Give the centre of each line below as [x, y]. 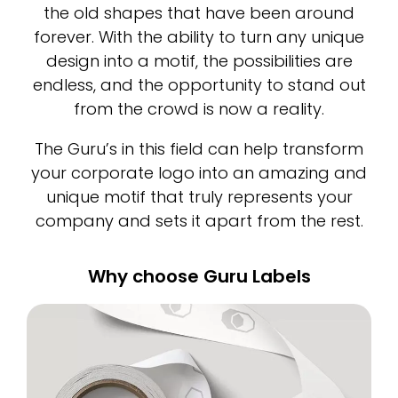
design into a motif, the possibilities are [199, 60]
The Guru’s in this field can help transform [199, 148]
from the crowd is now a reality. [199, 108]
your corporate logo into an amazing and [199, 172]
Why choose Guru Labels [199, 276]
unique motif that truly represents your [199, 196]
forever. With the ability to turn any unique [199, 36]
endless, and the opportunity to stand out [199, 84]
